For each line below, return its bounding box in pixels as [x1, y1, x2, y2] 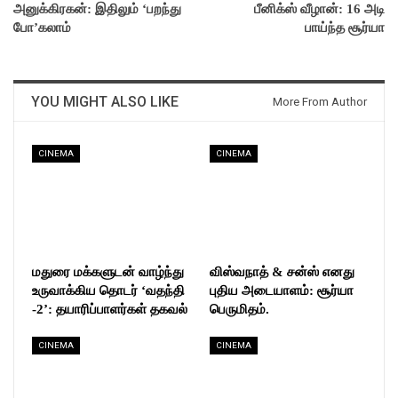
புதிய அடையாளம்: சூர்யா [210, 283, 354, 298]
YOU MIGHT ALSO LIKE [31, 93, 179, 111]
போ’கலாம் [13, 20, 71, 36]
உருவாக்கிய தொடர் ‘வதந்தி [32, 283, 185, 298]
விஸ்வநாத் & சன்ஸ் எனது [210, 265, 354, 280]
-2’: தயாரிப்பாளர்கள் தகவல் [32, 302, 187, 317]
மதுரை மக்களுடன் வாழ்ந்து [32, 265, 184, 280]
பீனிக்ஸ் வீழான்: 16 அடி [254, 2, 385, 17]
